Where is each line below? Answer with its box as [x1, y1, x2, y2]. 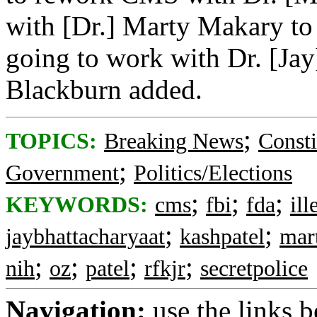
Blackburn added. [6, 74, 202, 105]
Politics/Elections [134, 161, 292, 185]
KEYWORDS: [6, 192, 148, 217]
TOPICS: [6, 129, 97, 154]
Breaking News [104, 129, 243, 154]
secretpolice [200, 256, 308, 281]
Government [6, 161, 119, 185]
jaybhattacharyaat [6, 224, 165, 249]
